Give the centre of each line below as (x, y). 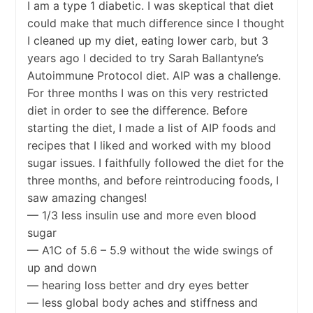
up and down (61, 268)
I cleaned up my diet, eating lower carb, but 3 (147, 41)
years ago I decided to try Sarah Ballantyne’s (145, 58)
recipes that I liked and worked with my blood (149, 146)
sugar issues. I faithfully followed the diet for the (155, 163)
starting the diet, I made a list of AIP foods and (151, 128)
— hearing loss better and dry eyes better (138, 285)
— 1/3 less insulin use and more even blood (141, 216)
